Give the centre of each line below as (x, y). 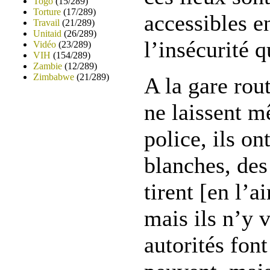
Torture (47, 12)
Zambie (48, 66)
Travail (46, 23)
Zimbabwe (54, 77)
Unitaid (47, 33)
